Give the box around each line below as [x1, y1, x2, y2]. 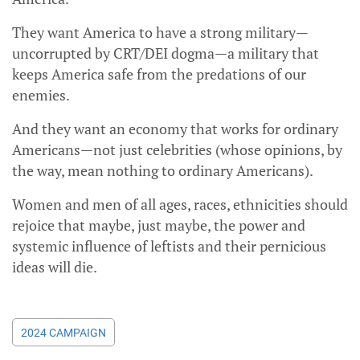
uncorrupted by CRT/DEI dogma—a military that [12, 43, 319, 63]
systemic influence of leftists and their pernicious [12, 236, 326, 256]
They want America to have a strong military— [12, 22, 309, 43]
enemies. [12, 85, 70, 105]
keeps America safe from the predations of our [12, 64, 306, 84]
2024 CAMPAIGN [21, 326, 106, 340]
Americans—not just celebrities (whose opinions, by [12, 140, 342, 160]
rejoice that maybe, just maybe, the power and [12, 215, 305, 235]
